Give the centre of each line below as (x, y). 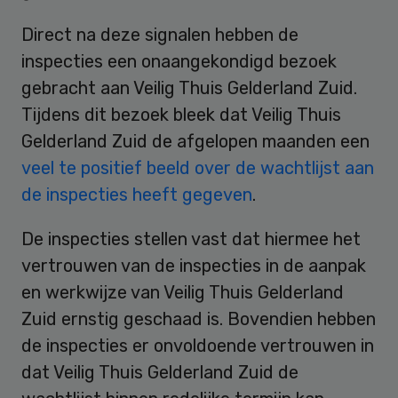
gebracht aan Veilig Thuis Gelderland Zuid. (189, 88)
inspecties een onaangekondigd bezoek (179, 61)
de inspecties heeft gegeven (137, 194)
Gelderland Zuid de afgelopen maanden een (195, 141)
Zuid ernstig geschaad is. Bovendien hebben (199, 318)
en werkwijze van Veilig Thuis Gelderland (183, 292)
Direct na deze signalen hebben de (160, 34)
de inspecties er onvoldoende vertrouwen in (198, 345)
